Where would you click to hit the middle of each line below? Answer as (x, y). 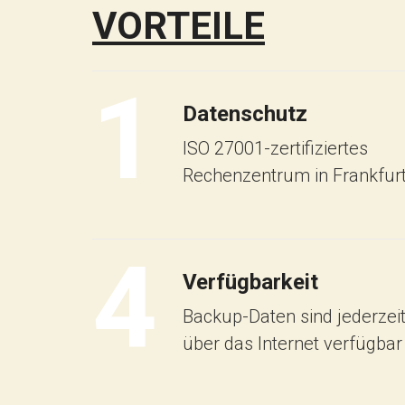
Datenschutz (245, 113)
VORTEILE (179, 25)
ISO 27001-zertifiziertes (275, 148)
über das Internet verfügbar (292, 343)
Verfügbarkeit (250, 282)
